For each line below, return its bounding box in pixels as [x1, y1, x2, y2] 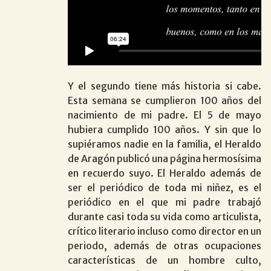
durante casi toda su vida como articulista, [68, 210, 261, 223]
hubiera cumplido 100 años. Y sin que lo [68, 123, 261, 135]
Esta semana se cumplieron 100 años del [68, 94, 261, 106]
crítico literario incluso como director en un [68, 224, 261, 237]
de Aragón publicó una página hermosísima [68, 152, 261, 165]
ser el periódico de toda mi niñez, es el [68, 181, 261, 194]
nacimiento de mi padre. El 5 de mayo [68, 108, 261, 121]
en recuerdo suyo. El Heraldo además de [68, 166, 261, 179]
